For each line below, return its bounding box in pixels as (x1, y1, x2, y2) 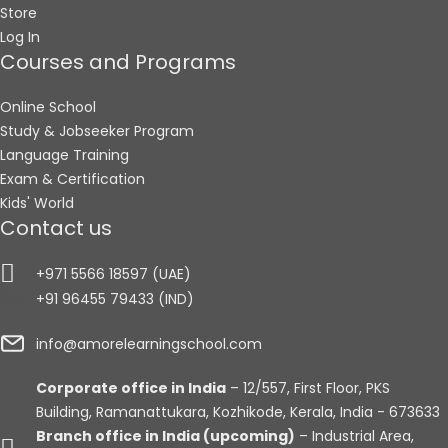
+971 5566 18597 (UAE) (36, 263, 192, 284)
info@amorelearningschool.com (36, 333, 263, 354)
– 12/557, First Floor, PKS (226, 378, 391, 399)
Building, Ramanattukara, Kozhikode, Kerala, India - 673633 (36, 402, 441, 423)
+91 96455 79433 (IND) (36, 288, 195, 309)
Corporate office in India (36, 378, 227, 399)
